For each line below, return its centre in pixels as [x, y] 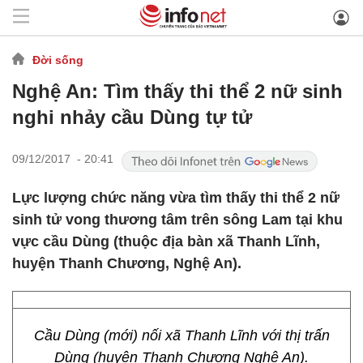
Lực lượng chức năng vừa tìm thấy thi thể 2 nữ [176, 198]
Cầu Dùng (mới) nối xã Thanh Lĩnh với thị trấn [181, 335]
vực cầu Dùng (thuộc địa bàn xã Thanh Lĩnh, [166, 241]
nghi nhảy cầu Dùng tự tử [132, 117]
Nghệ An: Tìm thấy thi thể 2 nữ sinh [177, 91]
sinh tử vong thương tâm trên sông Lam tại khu [177, 220]
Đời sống [58, 60]
